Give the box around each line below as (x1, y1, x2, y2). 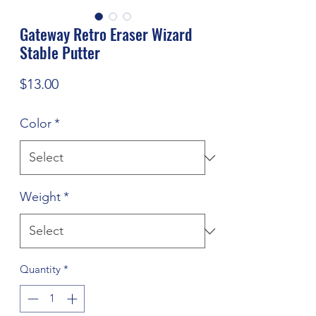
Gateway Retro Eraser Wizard (20, 23, 192, 45)
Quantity (20, 262, 61, 276)
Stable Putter (20, 41, 100, 63)
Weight (20, 189, 61, 205)
